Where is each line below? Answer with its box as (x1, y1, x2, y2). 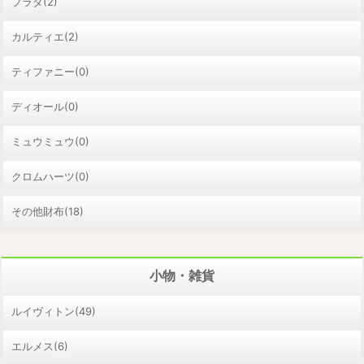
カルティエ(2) (11, 29, 79, 43)
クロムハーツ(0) (11, 169, 89, 183)
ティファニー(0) (11, 64, 89, 78)
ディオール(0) (11, 99, 79, 113)
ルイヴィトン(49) (11, 304, 96, 318)
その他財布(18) (11, 204, 84, 218)
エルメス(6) (11, 339, 68, 353)
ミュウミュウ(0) (11, 134, 89, 148)
